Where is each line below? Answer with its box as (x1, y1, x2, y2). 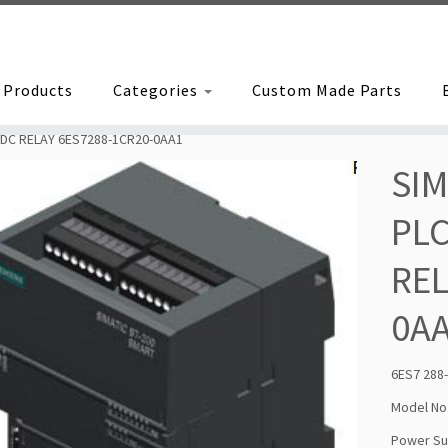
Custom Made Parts (251, 80, 402, 100)
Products (2, 80, 73, 100)
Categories (112, 80, 202, 100)
